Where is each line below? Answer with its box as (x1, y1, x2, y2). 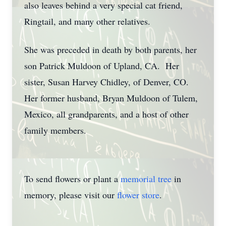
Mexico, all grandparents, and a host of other (24, 108, 189, 120)
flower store (117, 189, 159, 201)
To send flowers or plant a (24, 173, 121, 185)
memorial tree (121, 173, 172, 185)
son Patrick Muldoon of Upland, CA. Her (24, 60, 179, 72)
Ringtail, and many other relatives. (24, 15, 150, 27)
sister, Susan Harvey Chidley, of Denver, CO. (24, 76, 189, 88)
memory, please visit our (24, 189, 117, 201)
